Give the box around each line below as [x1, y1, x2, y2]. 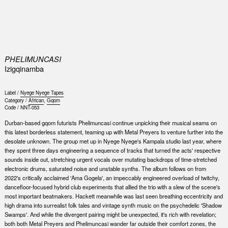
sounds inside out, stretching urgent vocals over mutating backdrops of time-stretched [4, 155, 217, 164]
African [28, 97, 44, 104]
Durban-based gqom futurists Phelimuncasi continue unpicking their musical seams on [4, 119, 217, 127]
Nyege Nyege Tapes [20, 89, 64, 97]
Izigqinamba [4, 63, 44, 74]
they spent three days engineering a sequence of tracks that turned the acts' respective [4, 146, 220, 155]
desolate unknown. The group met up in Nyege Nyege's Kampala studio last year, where [4, 137, 221, 146]
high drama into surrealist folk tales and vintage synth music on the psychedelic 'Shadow [4, 201, 222, 210]
